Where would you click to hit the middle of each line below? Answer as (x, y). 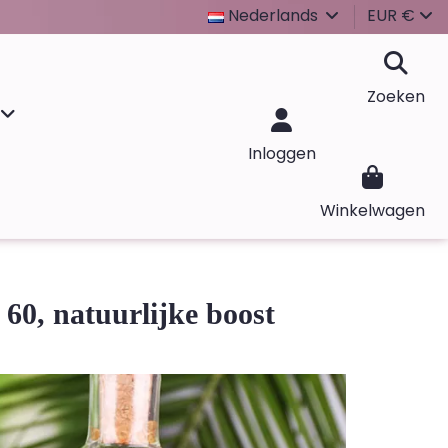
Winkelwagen (372, 210)
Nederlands (273, 16)
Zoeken (396, 96)
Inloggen (281, 153)
